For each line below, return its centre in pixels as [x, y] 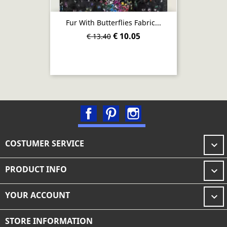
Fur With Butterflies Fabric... [113, 23]
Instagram [161, 110]
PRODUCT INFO [36, 169]
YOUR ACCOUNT [37, 195]
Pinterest [137, 110]
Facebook [115, 110]
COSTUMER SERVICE [45, 143]
